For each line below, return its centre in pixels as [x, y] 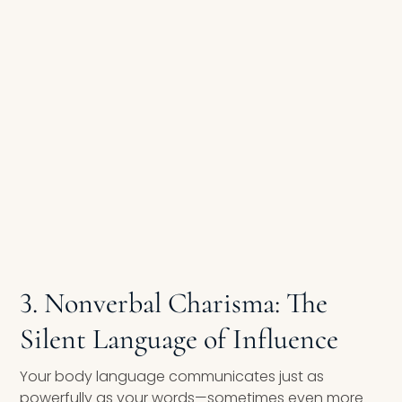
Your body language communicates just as [172, 377]
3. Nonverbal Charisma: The [174, 303]
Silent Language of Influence [179, 339]
